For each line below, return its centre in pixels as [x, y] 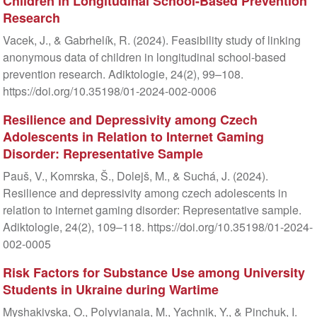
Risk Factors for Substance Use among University [154, 273]
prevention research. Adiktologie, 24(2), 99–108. [123, 74]
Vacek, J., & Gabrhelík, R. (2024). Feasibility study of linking [151, 40]
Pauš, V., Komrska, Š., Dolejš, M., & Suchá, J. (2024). [135, 176]
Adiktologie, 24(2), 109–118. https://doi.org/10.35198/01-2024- [157, 227]
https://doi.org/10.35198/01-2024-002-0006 [109, 91]
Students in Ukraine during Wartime [110, 290]
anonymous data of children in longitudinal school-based [144, 57]
